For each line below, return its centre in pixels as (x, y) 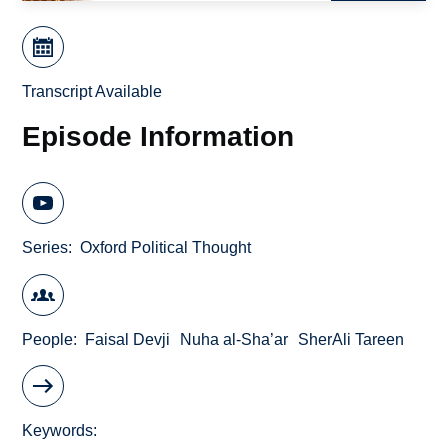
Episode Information (158, 135)
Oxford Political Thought (166, 248)
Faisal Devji (128, 339)
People (48, 339)
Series (45, 248)
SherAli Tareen (351, 339)
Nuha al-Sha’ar (234, 339)
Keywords (58, 431)
